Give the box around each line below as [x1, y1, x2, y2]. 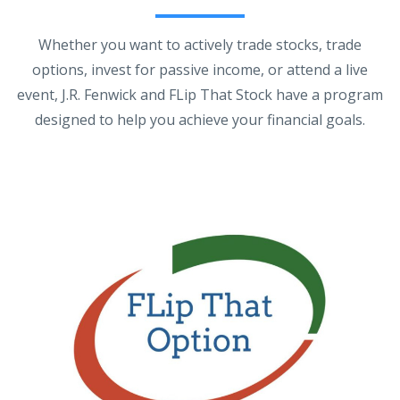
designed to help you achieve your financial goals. [35, 110, 365, 130]
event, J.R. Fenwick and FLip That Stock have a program [17, 85, 383, 105]
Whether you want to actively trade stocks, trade [38, 35, 362, 55]
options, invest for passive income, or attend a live [32, 60, 368, 80]
